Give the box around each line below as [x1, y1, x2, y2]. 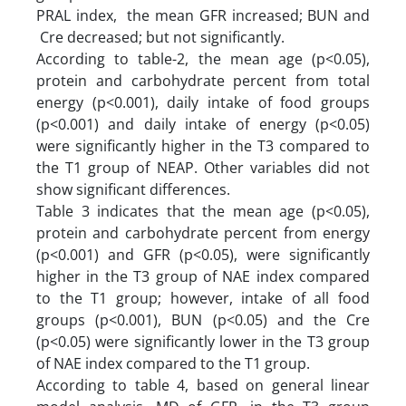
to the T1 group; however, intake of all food [36, 287, 370, 308]
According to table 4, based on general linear [36, 374, 370, 395]
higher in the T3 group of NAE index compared [36, 266, 370, 286]
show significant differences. [36, 179, 230, 199]
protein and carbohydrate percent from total [36, 70, 370, 91]
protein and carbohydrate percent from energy [36, 222, 370, 243]
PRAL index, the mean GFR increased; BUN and [36, 5, 370, 25]
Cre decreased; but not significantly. [36, 26, 285, 47]
